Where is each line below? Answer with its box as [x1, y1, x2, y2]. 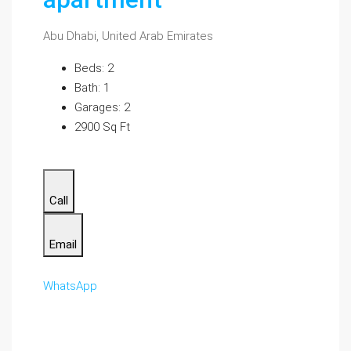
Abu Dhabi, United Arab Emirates [43, 29, 213, 43]
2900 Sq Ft [74, 120, 130, 134]
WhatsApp [43, 279, 97, 293]
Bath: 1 [74, 81, 110, 95]
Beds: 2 [74, 61, 114, 75]
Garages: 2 [74, 100, 130, 114]
